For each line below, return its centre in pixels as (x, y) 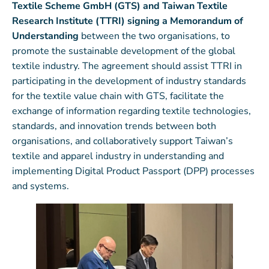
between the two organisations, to (154, 36)
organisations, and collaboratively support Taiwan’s (122, 141)
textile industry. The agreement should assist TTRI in (127, 66)
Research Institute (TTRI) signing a (90, 21)
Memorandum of (207, 21)
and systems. (42, 186)
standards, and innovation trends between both (114, 126)
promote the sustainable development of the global (124, 51)
